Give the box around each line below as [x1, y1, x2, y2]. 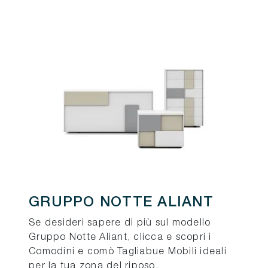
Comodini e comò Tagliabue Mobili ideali [29, 248, 227, 257]
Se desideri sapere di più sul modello [29, 219, 211, 228]
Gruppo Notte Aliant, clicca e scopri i [29, 233, 212, 242]
